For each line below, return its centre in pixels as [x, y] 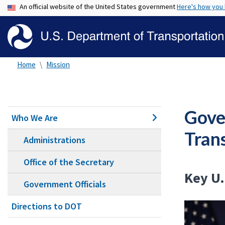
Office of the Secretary [69, 162]
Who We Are [35, 118]
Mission [58, 65]
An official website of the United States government [98, 7]
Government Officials [65, 184]
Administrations [54, 140]
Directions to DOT [47, 206]
